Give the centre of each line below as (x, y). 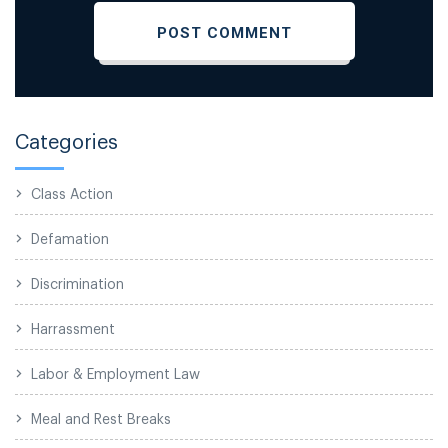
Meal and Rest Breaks (101, 417)
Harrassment (73, 327)
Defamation (70, 237)
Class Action (72, 192)
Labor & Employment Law (115, 372)
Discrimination (77, 282)
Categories (66, 139)
